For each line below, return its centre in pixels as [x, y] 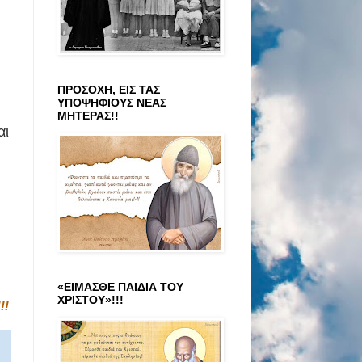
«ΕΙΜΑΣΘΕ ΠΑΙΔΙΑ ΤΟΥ [120, 286]
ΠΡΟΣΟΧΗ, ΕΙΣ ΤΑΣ [109, 89]
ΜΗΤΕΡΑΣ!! [88, 115]
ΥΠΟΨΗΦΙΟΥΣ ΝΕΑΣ [112, 102]
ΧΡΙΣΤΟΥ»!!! [90, 299]
